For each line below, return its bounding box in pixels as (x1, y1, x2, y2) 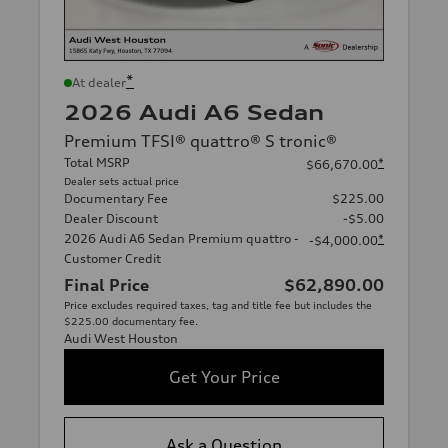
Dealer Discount (64, 211, 158, 226)
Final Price (64, 275, 149, 295)
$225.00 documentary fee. (64, 315, 198, 327)
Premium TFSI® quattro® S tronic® (64, 131, 337, 151)
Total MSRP (64, 155, 130, 170)
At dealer (72, 75, 126, 90)
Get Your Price (168, 367, 280, 387)
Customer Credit (64, 251, 161, 266)
